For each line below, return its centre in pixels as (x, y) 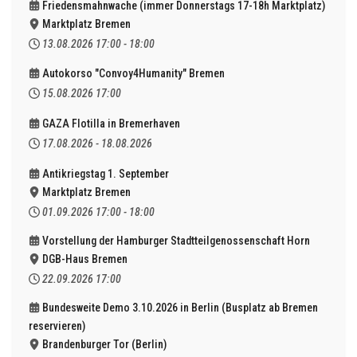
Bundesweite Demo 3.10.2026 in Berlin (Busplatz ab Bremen (180, 307)
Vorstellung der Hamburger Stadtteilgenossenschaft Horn (177, 240)
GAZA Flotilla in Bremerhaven (112, 123)
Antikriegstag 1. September (106, 173)
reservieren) (57, 326)
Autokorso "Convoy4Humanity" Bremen (134, 73)
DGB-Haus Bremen (85, 259)
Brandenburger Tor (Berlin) (105, 344)
